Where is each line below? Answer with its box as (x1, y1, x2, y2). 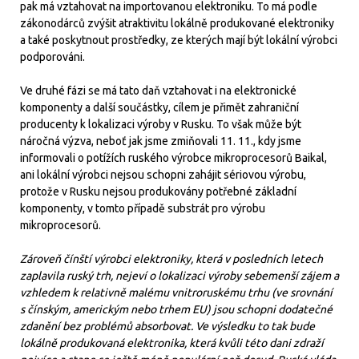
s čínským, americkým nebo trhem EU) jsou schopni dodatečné (20, 303, 333, 316)
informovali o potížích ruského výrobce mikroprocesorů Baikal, (20, 151, 327, 164)
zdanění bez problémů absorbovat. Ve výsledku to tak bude (20, 320, 315, 333)
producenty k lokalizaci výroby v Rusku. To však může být (20, 118, 301, 131)
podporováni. (20, 50, 85, 63)
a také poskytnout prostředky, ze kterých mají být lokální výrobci (20, 34, 337, 46)
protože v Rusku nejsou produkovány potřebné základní (20, 185, 296, 198)
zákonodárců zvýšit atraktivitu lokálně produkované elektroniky (20, 17, 334, 30)
